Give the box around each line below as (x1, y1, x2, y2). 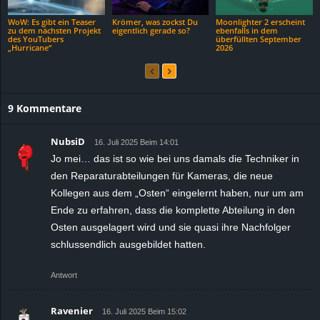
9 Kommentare (8, 101, 81, 115)
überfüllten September (216, 33, 302, 44)
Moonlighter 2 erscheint (216, 16, 306, 27)
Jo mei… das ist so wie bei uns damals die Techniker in (51, 152, 299, 164)
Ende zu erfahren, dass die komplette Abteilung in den (51, 204, 295, 216)
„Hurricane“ (8, 41, 51, 53)
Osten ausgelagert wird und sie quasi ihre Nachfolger (51, 221, 291, 233)
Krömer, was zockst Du (111, 16, 198, 27)
